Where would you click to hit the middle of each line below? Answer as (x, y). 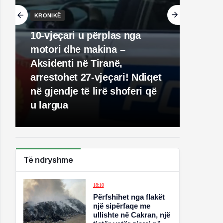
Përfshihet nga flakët (129, 197)
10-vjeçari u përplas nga (86, 35)
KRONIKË (48, 15)
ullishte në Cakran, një (132, 215)
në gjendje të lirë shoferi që (94, 91)
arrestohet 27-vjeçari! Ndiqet (96, 77)
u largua (49, 105)
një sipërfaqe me (122, 206)
